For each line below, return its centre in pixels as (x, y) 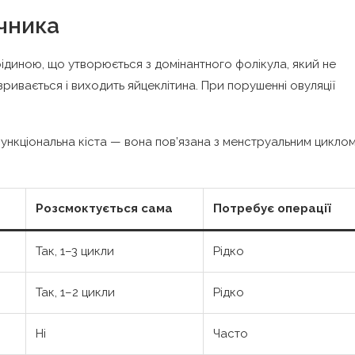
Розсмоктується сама (104, 209)
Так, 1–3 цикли (75, 252)
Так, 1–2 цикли (75, 293)
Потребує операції (272, 209)
